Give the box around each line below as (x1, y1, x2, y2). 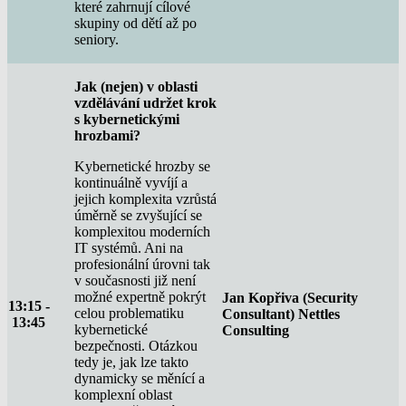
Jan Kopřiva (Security (222, 289, 358, 305)
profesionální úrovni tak (74, 256, 210, 272)
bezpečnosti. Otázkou (74, 337, 198, 353)
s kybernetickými (74, 111, 179, 127)
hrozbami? (74, 127, 140, 143)
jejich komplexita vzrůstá (74, 190, 217, 207)
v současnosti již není (74, 272, 196, 288)
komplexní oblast (74, 386, 172, 402)
